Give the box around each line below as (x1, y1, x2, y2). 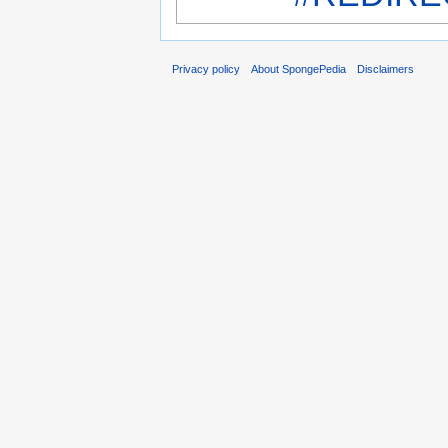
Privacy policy (172, 62, 240, 75)
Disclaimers (357, 62, 415, 75)
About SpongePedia (251, 62, 347, 75)
